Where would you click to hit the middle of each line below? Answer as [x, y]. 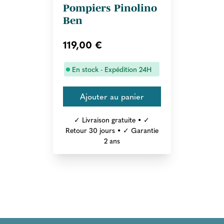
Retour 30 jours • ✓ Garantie [112, 130]
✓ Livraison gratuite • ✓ [112, 120]
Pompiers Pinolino [110, 8]
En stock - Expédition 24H [112, 69]
